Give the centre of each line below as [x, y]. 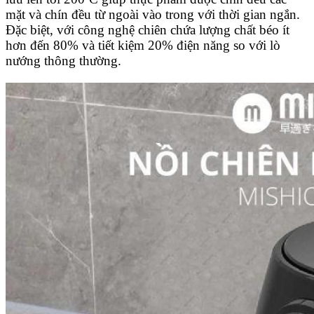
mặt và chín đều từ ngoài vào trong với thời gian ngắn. [153, 15]
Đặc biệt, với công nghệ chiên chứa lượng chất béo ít [148, 30]
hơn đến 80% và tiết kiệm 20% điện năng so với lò [143, 46]
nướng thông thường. [63, 61]
